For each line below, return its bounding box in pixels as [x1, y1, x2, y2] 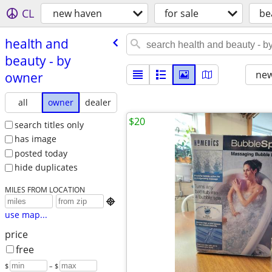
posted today [14, 147, 67, 159]
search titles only [14, 118, 84, 131]
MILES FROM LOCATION [4, 185, 85, 195]
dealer [85, 96, 112, 108]
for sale [165, 7, 199, 20]
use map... [4, 209, 47, 221]
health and [4, 35, 69, 52]
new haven [53, 7, 102, 20]
